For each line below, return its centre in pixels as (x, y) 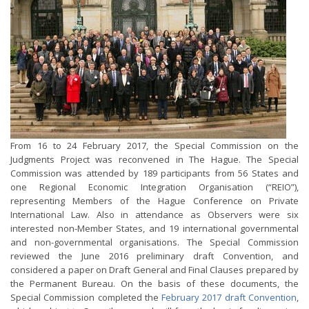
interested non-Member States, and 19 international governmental (154, 228)
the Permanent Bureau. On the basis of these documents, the (154, 283)
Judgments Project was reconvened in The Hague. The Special (154, 159)
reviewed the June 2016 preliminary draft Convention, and (154, 256)
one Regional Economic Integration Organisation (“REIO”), (154, 187)
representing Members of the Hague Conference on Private (154, 201)
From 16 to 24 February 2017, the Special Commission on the (154, 146)
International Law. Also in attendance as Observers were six (154, 215)
